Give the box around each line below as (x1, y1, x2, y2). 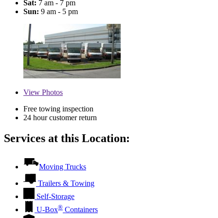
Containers (63, 205, 98, 214)
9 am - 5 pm (39, 7, 78, 16)
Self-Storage (36, 192, 74, 200)
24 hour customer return (23, 113, 97, 122)
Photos (40, 88, 63, 96)
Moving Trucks (39, 162, 86, 171)
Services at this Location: (4, 131, 130, 145)
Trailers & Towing (38, 179, 94, 187)
